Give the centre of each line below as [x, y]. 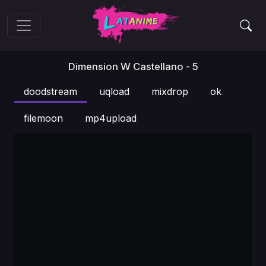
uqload [114, 91]
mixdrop [170, 91]
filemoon [43, 118]
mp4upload [111, 118]
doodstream [50, 91]
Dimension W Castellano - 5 [133, 66]
